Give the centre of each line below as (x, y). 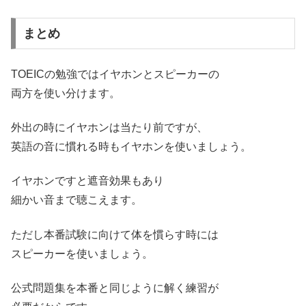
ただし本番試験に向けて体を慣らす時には (115, 234)
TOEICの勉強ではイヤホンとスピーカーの (115, 74)
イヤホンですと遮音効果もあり (87, 181)
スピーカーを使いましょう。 (82, 253)
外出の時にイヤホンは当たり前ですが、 (109, 127)
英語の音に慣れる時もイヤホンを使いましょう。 (131, 146)
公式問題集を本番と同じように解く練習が (115, 288)
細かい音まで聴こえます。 (76, 200)
